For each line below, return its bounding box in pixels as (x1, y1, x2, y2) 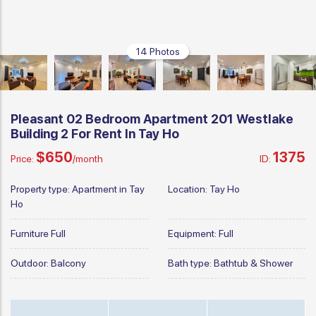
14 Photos (136, 46, 180, 57)
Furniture (11, 228, 51, 240)
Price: (11, 153, 36, 165)
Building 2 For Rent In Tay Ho (11, 126, 179, 142)
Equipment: (168, 228, 219, 240)
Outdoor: (11, 257, 51, 269)
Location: (168, 183, 209, 195)
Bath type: (168, 257, 214, 269)
